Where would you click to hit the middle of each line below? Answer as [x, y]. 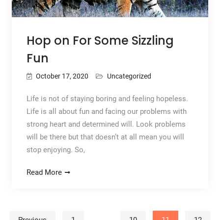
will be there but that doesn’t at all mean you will [105, 137]
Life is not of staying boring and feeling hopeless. [107, 99]
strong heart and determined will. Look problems [106, 124]
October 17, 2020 [62, 76]
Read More [44, 173]
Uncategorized [129, 76]
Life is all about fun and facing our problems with [106, 112]
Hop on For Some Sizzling [100, 41]
